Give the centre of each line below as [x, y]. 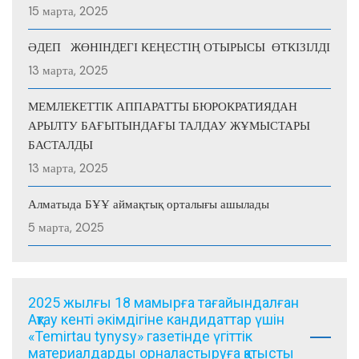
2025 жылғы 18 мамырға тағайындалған [163, 303]
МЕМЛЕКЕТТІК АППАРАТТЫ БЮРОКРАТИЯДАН [163, 107]
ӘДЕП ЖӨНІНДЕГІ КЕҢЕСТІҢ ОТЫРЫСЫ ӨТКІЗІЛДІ [179, 48]
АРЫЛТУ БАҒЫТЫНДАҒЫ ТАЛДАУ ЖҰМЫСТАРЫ [169, 126]
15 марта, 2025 [68, 12]
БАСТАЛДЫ [61, 145]
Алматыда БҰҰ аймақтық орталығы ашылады [149, 205]
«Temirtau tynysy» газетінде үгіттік [140, 337]
